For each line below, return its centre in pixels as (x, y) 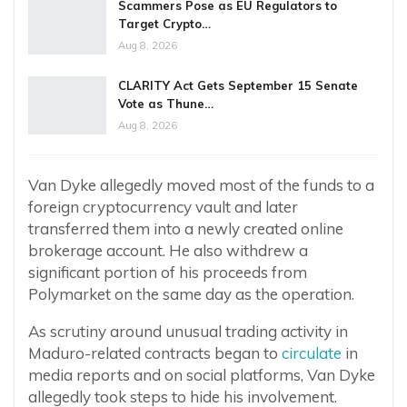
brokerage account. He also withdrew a (168, 251)
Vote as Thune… (166, 104)
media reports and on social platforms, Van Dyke (202, 375)
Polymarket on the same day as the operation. (191, 294)
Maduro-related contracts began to (155, 353)
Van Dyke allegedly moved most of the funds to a (201, 185)
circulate (312, 353)
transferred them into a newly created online (186, 229)
